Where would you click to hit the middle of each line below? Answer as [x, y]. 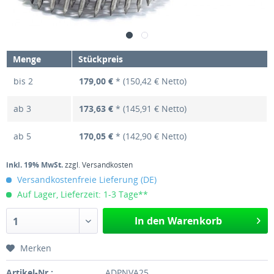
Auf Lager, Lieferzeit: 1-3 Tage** [81, 194]
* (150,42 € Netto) [150, 81]
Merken [36, 248]
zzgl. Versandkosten [99, 165]
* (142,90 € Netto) [150, 136]
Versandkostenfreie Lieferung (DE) [86, 180]
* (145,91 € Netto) [150, 109]
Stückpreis [101, 59]
